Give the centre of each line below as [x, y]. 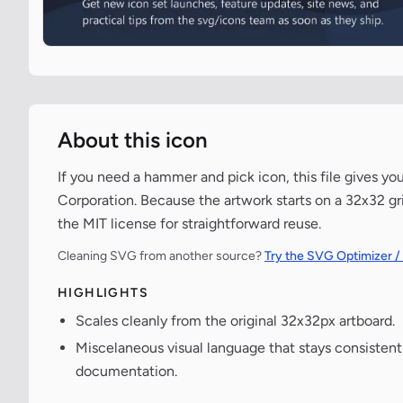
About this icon [133, 140]
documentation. [126, 371]
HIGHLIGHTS [103, 293]
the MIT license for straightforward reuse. [189, 224]
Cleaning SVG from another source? [161, 256]
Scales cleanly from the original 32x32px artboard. [235, 321]
